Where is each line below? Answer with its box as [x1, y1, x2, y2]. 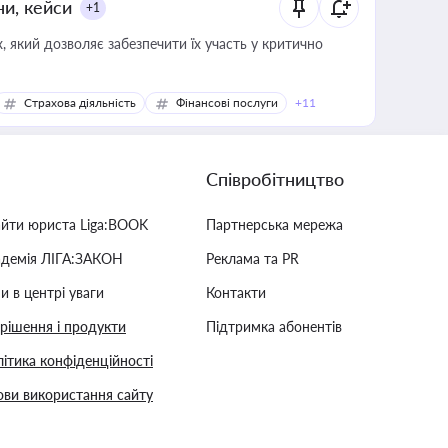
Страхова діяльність [24, 95, 136, 110]
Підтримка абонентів [206, 318, 342, 335]
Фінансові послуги [176, 95, 278, 110]
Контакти [206, 284, 266, 301]
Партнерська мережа [206, 216, 343, 233]
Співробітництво [206, 168, 344, 190]
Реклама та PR [206, 250, 299, 267]
